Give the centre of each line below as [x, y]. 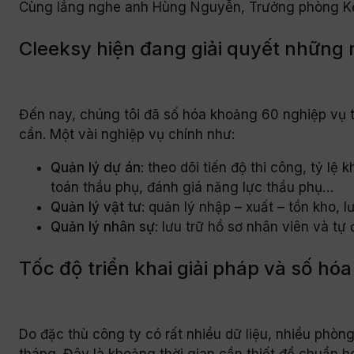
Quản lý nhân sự [103, 226]
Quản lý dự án [96, 167]
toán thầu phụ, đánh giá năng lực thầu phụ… [192, 187]
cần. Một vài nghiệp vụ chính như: [127, 134]
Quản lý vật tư [96, 207]
